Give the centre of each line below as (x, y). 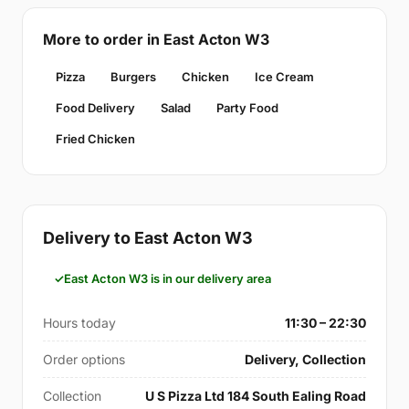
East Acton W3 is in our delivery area (168, 279)
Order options (84, 360)
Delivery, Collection (305, 360)
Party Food (247, 108)
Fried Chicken (95, 139)
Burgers (133, 77)
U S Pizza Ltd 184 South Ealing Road (256, 396)
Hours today (79, 323)
